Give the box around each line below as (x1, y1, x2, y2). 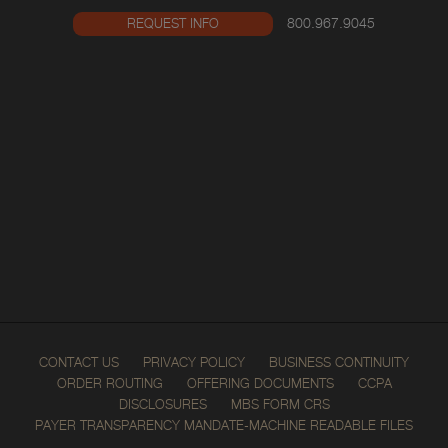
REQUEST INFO (127, 18, 219, 31)
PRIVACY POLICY (143, 357, 245, 370)
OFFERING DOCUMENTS (186, 378, 334, 391)
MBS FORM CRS (230, 399, 330, 412)
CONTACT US (39, 357, 119, 370)
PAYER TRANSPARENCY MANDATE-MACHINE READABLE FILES (35, 420, 413, 433)
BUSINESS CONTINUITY (269, 357, 409, 370)
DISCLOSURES (118, 399, 207, 412)
